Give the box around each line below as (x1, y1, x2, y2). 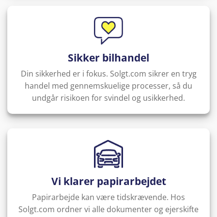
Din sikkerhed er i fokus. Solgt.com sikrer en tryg (20, 68, 197, 79)
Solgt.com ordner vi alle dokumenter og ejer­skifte (18, 204, 199, 215)
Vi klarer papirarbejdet (51, 174, 166, 188)
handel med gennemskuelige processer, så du (25, 80, 192, 92)
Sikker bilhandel (68, 51, 149, 65)
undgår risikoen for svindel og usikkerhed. (32, 93, 185, 104)
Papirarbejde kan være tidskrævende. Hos (32, 192, 185, 203)
